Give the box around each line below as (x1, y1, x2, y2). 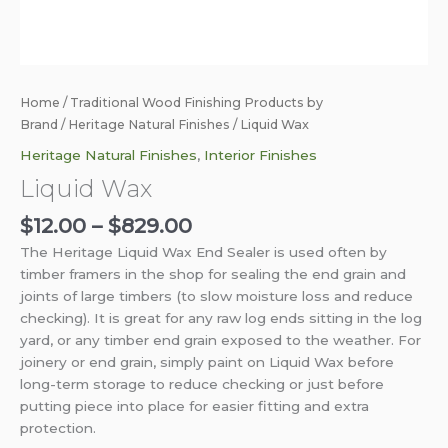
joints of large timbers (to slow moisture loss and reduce (20, 288, 413, 305)
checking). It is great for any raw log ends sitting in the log (20, 310, 422, 327)
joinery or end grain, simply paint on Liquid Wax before (20, 354, 394, 371)
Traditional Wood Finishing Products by (70, 95, 323, 111)
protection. (20, 420, 96, 437)
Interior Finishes (204, 146, 317, 163)
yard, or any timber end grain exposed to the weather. (20, 332, 398, 349)
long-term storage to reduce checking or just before (20, 376, 384, 393)
